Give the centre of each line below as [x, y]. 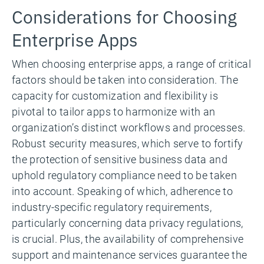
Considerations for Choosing [124, 16]
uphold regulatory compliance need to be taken [125, 175]
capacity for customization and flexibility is [115, 95]
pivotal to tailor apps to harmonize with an [114, 111]
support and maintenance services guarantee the [130, 255]
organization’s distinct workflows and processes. [129, 127]
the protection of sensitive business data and [120, 159]
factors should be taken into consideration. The [125, 80]
